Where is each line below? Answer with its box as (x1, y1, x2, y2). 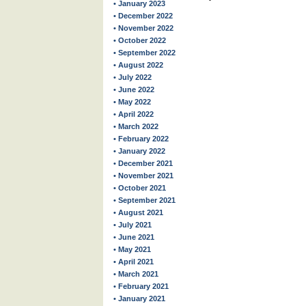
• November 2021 (113, 171, 173, 180)
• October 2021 (113, 184, 166, 192)
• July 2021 (113, 221, 152, 229)
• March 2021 (113, 270, 158, 278)
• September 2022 (113, 48, 176, 57)
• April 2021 (113, 258, 154, 266)
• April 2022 (113, 110, 154, 118)
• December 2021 (113, 159, 173, 167)
